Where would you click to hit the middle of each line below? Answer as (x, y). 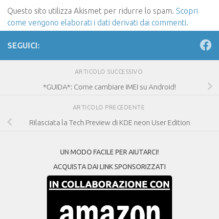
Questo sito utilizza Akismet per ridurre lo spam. (92, 11)
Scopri (187, 11)
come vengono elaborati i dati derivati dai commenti (97, 22)
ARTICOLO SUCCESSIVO (109, 71)
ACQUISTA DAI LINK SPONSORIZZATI (109, 166)
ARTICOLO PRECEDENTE (109, 107)
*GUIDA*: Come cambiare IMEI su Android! (109, 87)
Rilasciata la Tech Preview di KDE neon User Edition (109, 122)
